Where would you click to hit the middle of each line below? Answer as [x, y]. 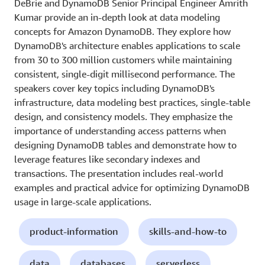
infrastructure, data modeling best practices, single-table [132, 102]
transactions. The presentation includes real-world [119, 173]
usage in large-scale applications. [83, 201]
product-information [74, 231]
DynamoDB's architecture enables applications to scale [127, 45]
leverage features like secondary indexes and [107, 159]
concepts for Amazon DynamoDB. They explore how [122, 31]
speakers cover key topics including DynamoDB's [114, 88]
